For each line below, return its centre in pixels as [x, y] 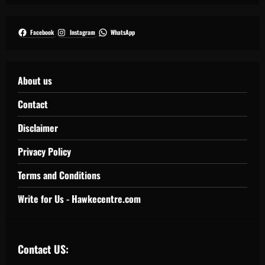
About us [35, 80]
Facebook [42, 32]
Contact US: [43, 249]
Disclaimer [38, 127]
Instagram [82, 32]
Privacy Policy [44, 151]
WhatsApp [122, 33]
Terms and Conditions [59, 175]
